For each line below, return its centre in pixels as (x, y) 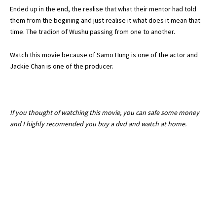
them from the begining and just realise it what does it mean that (105, 20)
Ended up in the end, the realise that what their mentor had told (103, 9)
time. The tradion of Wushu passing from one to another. (92, 32)
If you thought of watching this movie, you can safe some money (105, 112)
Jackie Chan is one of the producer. (62, 66)
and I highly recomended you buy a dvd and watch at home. (98, 124)
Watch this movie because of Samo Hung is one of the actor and (104, 55)
